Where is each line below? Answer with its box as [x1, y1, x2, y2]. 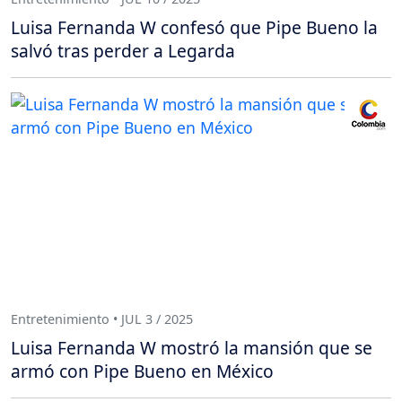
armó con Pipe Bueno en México [11, 358, 274, 383]
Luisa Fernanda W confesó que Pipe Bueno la [11, 14, 378, 39]
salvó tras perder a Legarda [11, 38, 235, 63]
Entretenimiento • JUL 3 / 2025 [11, 310, 193, 328]
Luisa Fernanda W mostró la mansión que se [11, 335, 372, 360]
